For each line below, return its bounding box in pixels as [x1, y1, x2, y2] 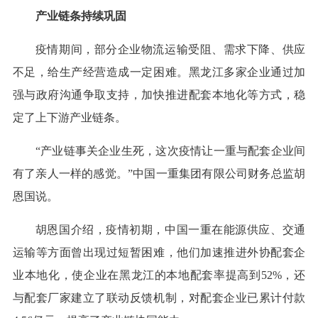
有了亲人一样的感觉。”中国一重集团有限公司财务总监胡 [12, 168, 306, 180]
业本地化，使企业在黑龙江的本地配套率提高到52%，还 [12, 269, 306, 282]
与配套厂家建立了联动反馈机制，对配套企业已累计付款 [12, 292, 306, 305]
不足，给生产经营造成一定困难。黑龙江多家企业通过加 [12, 66, 306, 79]
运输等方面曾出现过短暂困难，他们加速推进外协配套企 [12, 246, 306, 259]
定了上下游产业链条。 [12, 111, 126, 124]
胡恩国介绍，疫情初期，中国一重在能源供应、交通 [35, 224, 306, 236]
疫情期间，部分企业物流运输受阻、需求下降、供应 [35, 43, 306, 56]
